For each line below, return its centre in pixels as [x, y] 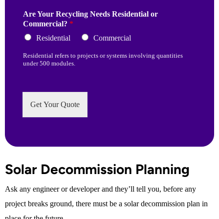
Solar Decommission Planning [97, 169]
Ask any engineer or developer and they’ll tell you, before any [100, 189]
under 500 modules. [49, 64]
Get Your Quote [55, 105]
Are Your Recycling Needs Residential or [90, 14]
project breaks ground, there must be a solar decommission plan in [106, 204]
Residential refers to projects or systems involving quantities [103, 56]
